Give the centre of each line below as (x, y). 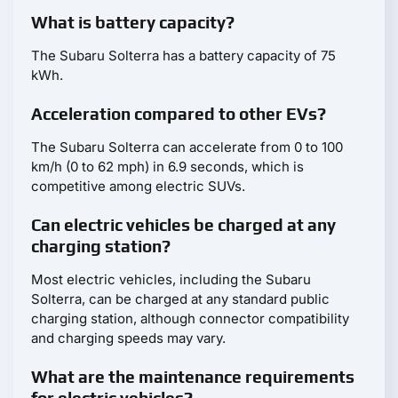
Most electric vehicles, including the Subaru (171, 280)
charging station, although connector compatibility (190, 319)
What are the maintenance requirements (193, 377)
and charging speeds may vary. (128, 338)
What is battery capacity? (133, 23)
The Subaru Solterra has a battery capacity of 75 (183, 56)
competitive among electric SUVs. (138, 187)
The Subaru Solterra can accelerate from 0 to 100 (187, 147)
